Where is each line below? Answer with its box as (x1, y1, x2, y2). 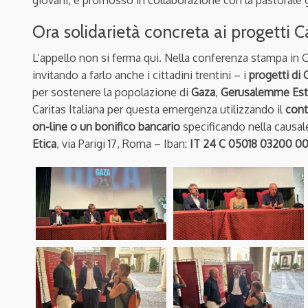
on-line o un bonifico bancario (32, 119, 180, 133)
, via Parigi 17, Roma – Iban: (56, 136, 190, 151)
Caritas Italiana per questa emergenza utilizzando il (32, 102, 285, 116)
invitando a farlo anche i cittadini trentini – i (32, 67, 249, 82)
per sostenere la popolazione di (32, 85, 191, 99)
